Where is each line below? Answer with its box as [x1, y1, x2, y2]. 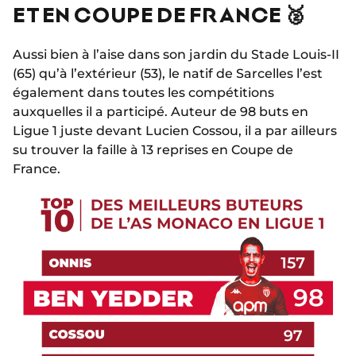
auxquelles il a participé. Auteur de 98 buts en [13, 104, 308, 120]
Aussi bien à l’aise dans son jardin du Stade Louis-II [13, 47, 339, 63]
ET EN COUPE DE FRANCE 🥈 [13, 2, 305, 27]
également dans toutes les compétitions [13, 85, 274, 101]
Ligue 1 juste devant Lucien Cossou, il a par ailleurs [13, 123, 337, 139]
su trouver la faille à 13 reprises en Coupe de [13, 142, 293, 158]
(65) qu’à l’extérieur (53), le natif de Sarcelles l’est [13, 66, 323, 82]
